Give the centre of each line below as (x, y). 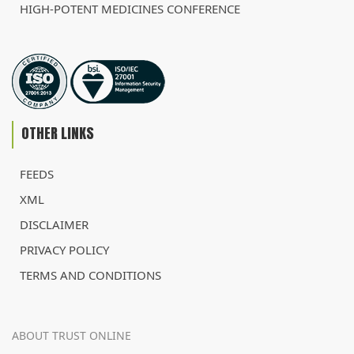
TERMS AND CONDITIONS (90, 275)
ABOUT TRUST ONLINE (72, 336)
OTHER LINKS (58, 134)
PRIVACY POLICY (64, 250)
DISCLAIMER (54, 225)
